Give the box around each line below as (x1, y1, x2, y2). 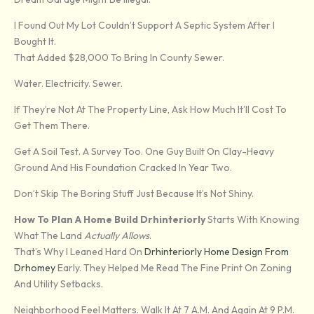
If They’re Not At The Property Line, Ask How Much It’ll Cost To (14, 103, 287, 116)
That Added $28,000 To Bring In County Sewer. (14, 51, 224, 64)
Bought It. (14, 35, 56, 48)
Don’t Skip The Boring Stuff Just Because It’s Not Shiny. (14, 187, 254, 200)
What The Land (14, 229, 84, 243)
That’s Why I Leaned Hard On (14, 245, 144, 259)
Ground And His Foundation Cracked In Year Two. (14, 161, 232, 175)
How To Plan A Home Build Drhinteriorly (14, 213, 205, 226)
